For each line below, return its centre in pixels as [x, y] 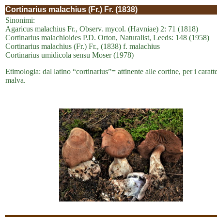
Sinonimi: [20, 20]
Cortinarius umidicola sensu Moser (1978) [70, 55]
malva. [15, 80]
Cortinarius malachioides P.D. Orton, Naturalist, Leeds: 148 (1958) [107, 38]
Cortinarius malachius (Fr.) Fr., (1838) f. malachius [83, 46]
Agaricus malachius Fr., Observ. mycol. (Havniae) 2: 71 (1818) [102, 29]
